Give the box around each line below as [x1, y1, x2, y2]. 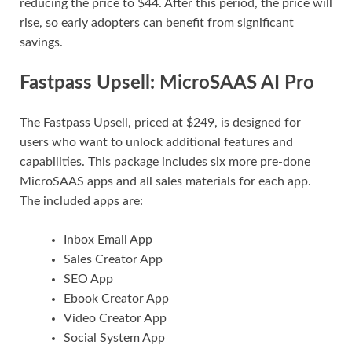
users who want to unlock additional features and [20, 135, 293, 148]
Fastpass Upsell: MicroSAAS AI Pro [20, 74, 314, 93]
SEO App [64, 272, 113, 285]
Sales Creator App [64, 252, 163, 266]
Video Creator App [64, 311, 167, 324]
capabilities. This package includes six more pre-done [20, 155, 310, 168]
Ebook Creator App [64, 291, 169, 305]
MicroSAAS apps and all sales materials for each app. [20, 174, 311, 188]
